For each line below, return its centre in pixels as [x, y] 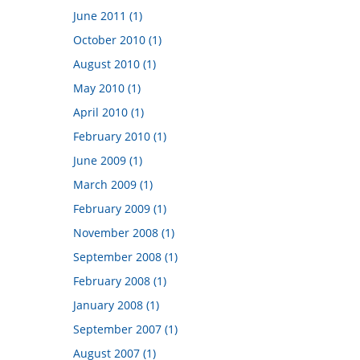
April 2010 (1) [108, 112]
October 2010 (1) [117, 40]
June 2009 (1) [108, 160]
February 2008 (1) [120, 281]
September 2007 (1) [125, 329]
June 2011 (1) [108, 16]
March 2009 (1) [113, 184]
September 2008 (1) [125, 257]
